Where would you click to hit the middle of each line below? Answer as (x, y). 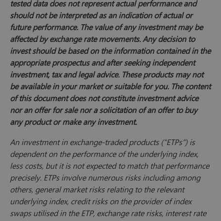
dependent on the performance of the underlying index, (104, 154)
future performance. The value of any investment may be (106, 27)
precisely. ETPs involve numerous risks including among (105, 178)
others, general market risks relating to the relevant (97, 189)
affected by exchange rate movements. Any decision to (102, 39)
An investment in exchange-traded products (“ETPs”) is (102, 142)
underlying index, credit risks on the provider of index (101, 201)
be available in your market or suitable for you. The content (110, 86)
